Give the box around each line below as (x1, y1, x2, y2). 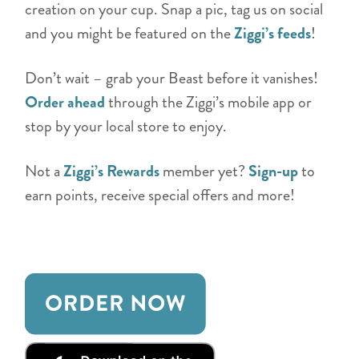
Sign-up (248, 159, 299, 183)
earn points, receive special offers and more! (25, 183, 302, 207)
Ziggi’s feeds (234, 21, 312, 45)
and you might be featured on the (25, 21, 235, 45)
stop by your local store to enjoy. (25, 114, 234, 138)
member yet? (163, 159, 249, 183)
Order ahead (25, 90, 106, 114)
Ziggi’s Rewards (63, 159, 163, 183)
